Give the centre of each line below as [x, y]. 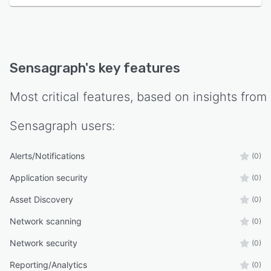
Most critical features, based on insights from [138, 96]
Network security [44, 243]
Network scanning [46, 221]
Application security [49, 177]
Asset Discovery [41, 199]
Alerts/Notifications [47, 155]
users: [96, 126]
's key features [133, 68]
